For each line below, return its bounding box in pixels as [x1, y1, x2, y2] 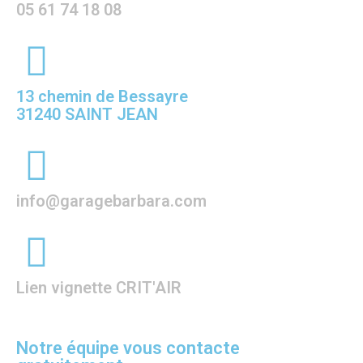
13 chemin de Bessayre [16, 87, 188, 106]
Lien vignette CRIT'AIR [16, 278, 181, 297]
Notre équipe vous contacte [16, 338, 240, 358]
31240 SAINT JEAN [16, 105, 158, 124]
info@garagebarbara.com [16, 191, 207, 211]
